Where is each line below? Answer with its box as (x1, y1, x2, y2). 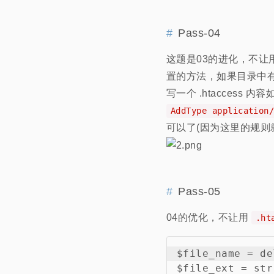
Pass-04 (178, 27, 221, 40)
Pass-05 (178, 185, 221, 198)
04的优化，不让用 (166, 212, 251, 223)
